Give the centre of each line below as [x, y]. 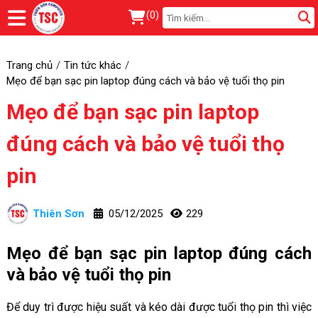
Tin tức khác [92, 65]
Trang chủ [29, 65]
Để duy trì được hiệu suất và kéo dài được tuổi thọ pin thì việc [159, 307]
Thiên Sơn [58, 213]
